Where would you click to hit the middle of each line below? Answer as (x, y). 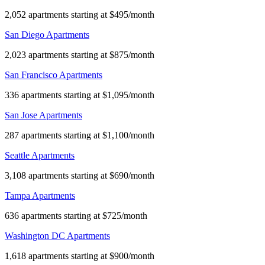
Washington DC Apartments (57, 235)
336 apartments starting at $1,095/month (80, 95)
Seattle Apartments (40, 155)
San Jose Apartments (43, 115)
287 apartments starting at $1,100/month (80, 135)
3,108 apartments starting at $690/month (80, 175)
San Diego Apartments (47, 34)
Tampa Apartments (40, 195)
